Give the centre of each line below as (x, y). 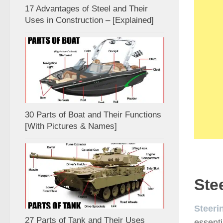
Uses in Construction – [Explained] (89, 20)
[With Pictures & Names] (71, 126)
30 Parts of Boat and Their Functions (93, 114)
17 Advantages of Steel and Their (86, 8)
